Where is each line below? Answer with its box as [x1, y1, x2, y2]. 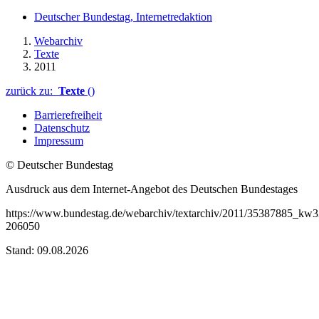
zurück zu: [6, 84, 58, 97]
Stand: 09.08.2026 [6, 244, 88, 256]
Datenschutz [34, 121, 90, 134]
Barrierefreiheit [34, 108, 102, 121]
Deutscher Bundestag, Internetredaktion [34, 10, 212, 23]
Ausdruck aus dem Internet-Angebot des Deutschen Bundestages [6, 182, 298, 195]
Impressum [34, 134, 83, 147]
